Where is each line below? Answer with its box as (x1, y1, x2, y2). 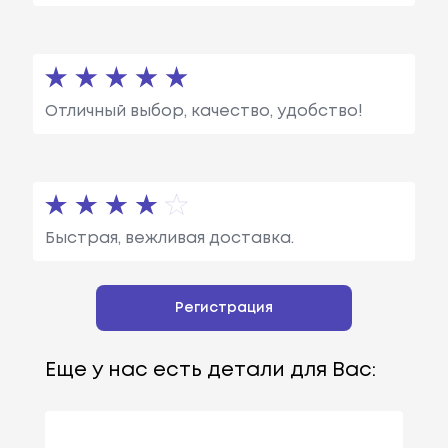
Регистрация (175, 301, 273, 314)
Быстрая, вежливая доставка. (44, 230, 294, 246)
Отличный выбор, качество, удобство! (44, 103, 363, 119)
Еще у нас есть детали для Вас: (44, 360, 376, 380)
